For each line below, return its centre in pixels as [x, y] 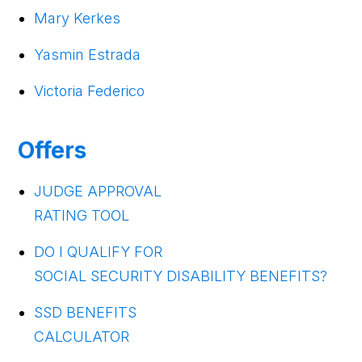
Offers [53, 150]
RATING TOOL [82, 215]
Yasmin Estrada [88, 54]
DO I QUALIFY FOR [99, 251]
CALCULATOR [82, 336]
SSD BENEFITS [86, 312]
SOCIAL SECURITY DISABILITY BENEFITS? [181, 276]
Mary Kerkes [78, 18]
